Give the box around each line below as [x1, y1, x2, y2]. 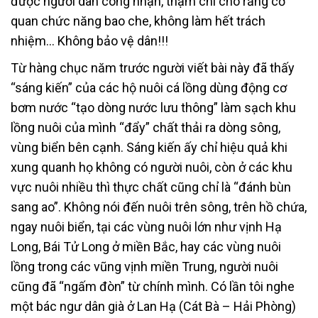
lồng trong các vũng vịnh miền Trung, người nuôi [11, 258, 278, 274]
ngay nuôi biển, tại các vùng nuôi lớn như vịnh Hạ [11, 219, 282, 234]
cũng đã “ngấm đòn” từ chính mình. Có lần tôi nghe [11, 278, 295, 294]
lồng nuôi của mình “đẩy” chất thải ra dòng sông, [11, 119, 280, 135]
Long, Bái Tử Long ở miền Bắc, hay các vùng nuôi [11, 238, 281, 254]
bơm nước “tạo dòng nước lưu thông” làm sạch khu [11, 99, 296, 115]
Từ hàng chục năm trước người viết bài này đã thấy [11, 60, 295, 75]
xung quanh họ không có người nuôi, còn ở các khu [11, 159, 292, 175]
